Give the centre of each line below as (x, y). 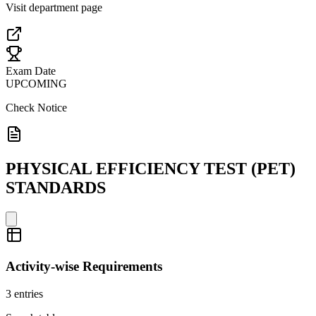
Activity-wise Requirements (84, 267)
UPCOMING (36, 83)
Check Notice (36, 107)
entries (29, 293)
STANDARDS (56, 187)
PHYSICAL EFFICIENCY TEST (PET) (151, 168)
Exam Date (31, 71)
